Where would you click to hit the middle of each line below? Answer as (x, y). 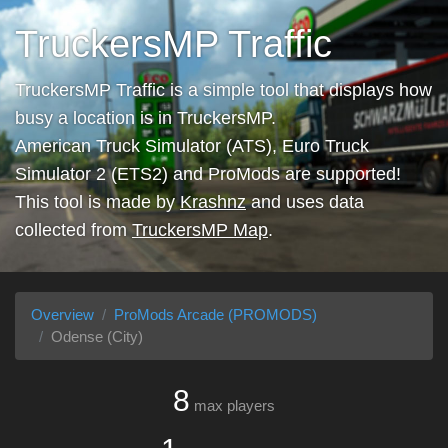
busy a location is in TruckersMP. (145, 118)
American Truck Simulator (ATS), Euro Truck (192, 146)
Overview (62, 314)
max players (234, 405)
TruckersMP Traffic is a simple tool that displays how (223, 90)
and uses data (305, 202)
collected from (73, 230)
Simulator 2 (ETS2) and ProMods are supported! (208, 174)
